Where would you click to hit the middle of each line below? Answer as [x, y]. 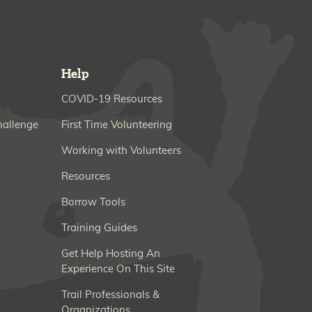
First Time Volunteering [117, 125]
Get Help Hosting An [111, 254]
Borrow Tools [93, 203]
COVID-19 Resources [112, 100]
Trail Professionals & [110, 295]
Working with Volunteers [121, 151]
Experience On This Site [118, 270]
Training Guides [99, 228]
